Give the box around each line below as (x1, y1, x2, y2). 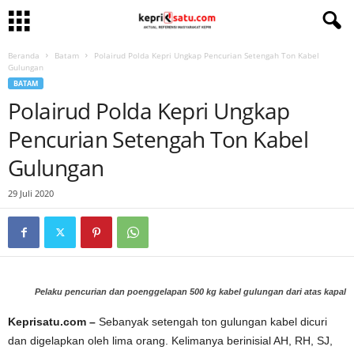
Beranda (8, 50, 40, 61)
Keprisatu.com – (8, 315, 96, 328)
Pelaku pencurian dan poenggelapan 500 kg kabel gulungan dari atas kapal (35, 287, 346, 296)
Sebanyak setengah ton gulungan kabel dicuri (96, 315, 327, 328)
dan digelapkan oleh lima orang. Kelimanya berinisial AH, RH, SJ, (8, 334, 333, 347)
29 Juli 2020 (8, 187, 54, 199)
